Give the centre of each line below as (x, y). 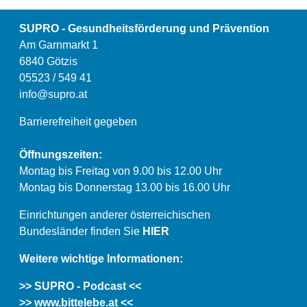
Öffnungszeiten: (61, 155)
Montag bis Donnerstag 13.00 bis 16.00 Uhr (125, 187)
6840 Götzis (48, 61)
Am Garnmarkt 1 (59, 45)
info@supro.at (53, 94)
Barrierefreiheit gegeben (78, 122)
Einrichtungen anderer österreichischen (115, 215)
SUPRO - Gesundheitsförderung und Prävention (144, 28)
